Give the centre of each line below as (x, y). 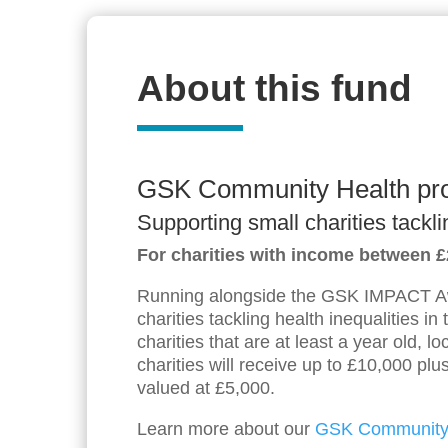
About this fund (275, 88)
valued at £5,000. (206, 387)
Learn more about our (226, 428)
